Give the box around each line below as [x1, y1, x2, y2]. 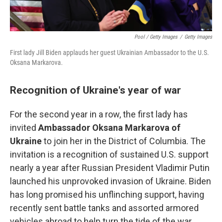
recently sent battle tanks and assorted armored [10, 202, 199, 213]
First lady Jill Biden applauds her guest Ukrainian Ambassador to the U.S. [10, 48, 209, 56]
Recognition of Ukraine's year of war [10, 83, 181, 96]
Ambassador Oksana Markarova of [38, 122, 180, 133]
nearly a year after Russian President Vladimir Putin [10, 162, 210, 173]
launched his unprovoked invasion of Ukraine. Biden [10, 175, 211, 186]
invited [10, 122, 38, 133]
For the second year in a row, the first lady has [10, 109, 188, 119]
